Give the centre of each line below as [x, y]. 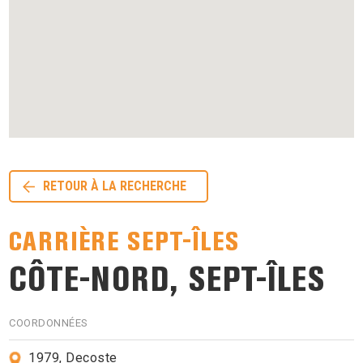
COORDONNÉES [49, 322]
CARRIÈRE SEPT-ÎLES [124, 241]
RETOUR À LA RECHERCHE [115, 186]
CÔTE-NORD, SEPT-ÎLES [167, 279]
